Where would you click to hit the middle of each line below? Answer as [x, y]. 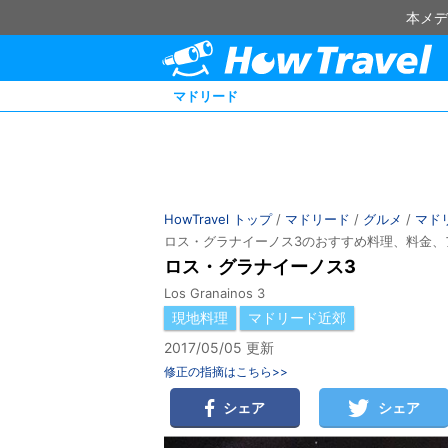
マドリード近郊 [297, 318]
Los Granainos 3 [214, 293]
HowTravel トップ [218, 219]
